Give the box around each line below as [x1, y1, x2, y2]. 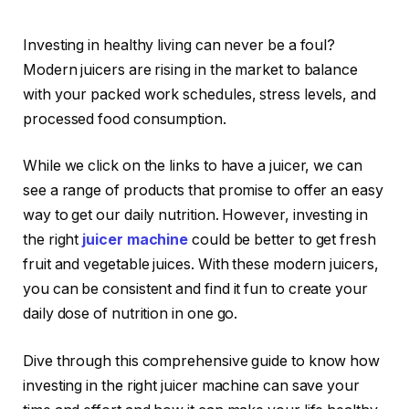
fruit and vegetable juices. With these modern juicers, [23, 256, 379, 274]
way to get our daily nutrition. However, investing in [23, 206, 368, 225]
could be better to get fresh [188, 231, 376, 249]
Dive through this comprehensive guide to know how [23, 351, 381, 370]
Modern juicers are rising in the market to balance [23, 60, 359, 79]
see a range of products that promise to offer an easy [23, 182, 383, 200]
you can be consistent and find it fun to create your [23, 280, 368, 299]
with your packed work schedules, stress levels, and [23, 85, 376, 103]
